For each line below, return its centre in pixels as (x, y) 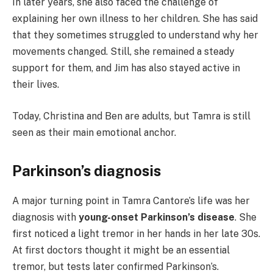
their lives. (36, 85)
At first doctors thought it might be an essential (121, 250)
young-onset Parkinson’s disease (157, 217)
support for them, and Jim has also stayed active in (126, 68)
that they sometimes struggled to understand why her (135, 35)
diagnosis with (45, 217)
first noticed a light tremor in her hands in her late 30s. (136, 233)
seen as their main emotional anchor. (94, 132)
